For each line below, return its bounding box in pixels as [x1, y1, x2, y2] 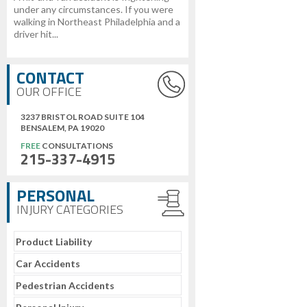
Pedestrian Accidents [16, 280, 114, 291]
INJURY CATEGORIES [16, 200, 123, 219]
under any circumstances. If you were [14, 3, 173, 15]
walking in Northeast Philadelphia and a [14, 16, 180, 27]
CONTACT [16, 65, 84, 90]
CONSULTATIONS [40, 140, 113, 151]
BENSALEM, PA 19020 [21, 123, 104, 133]
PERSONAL [16, 183, 95, 208]
